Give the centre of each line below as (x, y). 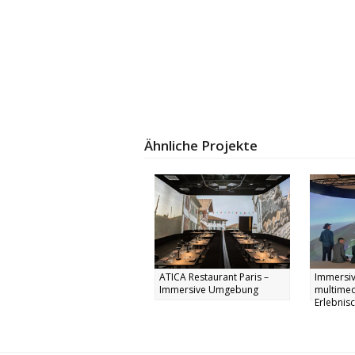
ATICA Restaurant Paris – (214, 277)
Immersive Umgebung (208, 290)
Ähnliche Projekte (201, 145)
